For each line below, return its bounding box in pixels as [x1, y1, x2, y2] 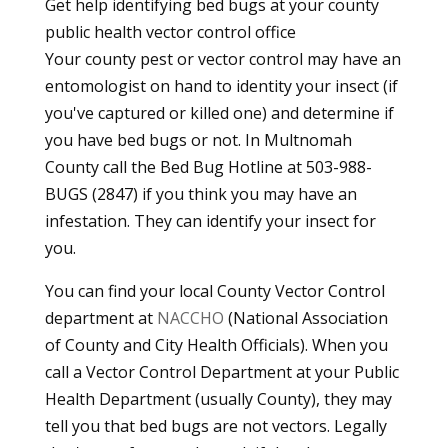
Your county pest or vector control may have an [44, 47, 401, 70]
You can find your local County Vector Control [44, 279, 385, 302]
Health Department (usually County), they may [44, 387, 392, 410]
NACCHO [156, 306, 224, 329]
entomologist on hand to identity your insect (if [44, 74, 398, 97]
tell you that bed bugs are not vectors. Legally [44, 414, 387, 437]
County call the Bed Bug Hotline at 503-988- [44, 155, 372, 178]
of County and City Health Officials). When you [44, 333, 388, 356]
